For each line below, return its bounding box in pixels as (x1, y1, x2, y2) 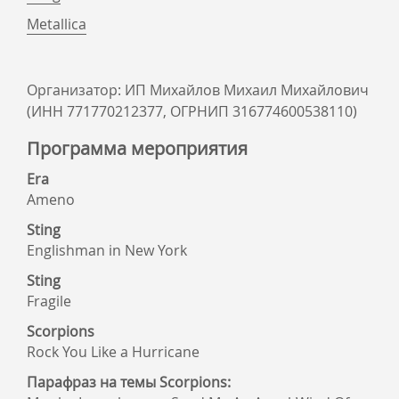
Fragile (27, 291, 71, 311)
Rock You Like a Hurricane (27, 342, 199, 362)
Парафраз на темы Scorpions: (27, 372, 231, 392)
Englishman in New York (27, 240, 187, 260)
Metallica (27, 14, 86, 34)
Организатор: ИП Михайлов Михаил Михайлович (27, 80, 369, 100)
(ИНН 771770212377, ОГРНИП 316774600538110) (27, 102, 357, 121)
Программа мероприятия (27, 136, 248, 160)
